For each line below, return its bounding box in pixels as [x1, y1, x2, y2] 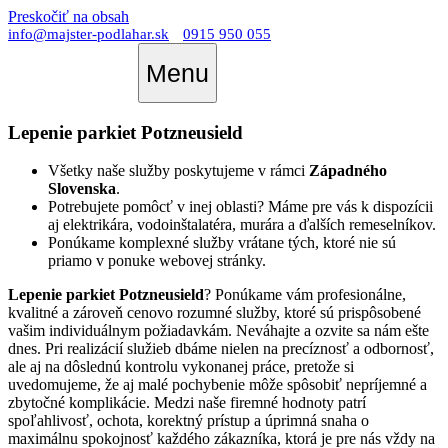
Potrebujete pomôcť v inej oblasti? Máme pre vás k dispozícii [48, 198, 433, 216]
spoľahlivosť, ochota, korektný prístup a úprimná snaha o [8, 412, 369, 430]
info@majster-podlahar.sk [8, 26, 169, 42]
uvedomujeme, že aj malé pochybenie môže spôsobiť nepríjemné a [8, 376, 427, 394]
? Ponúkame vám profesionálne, [204, 286, 406, 304]
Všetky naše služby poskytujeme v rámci [48, 162, 309, 180]
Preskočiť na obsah [8, 8, 129, 25]
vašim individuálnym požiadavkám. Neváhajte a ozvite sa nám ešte [8, 322, 429, 340]
